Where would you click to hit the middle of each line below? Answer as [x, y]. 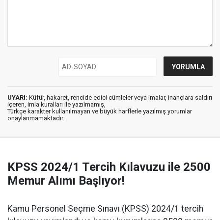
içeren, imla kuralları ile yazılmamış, [56, 105]
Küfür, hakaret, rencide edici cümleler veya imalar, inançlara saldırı [120, 98]
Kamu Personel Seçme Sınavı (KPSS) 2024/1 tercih [105, 209]
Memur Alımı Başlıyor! [66, 181]
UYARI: [17, 98]
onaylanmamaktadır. [36, 118]
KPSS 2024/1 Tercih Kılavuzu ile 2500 [109, 167]
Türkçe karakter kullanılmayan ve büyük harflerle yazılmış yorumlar [100, 111]
